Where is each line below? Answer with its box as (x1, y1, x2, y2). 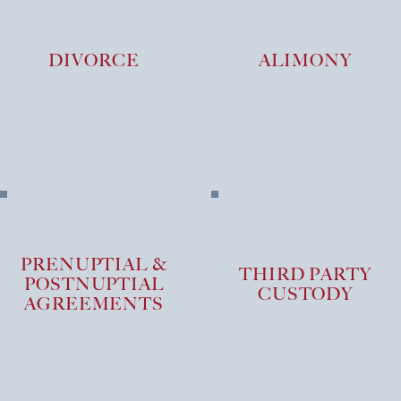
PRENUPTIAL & (20, 254, 168, 275)
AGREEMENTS (23, 294, 165, 314)
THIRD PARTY (238, 264, 372, 285)
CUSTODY (257, 284, 354, 304)
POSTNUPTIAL (23, 274, 165, 294)
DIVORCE (48, 50, 140, 71)
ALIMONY (259, 50, 352, 71)
